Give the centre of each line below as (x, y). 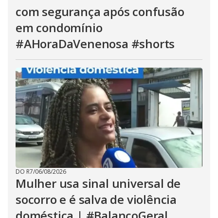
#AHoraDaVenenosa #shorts (95, 44)
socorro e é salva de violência (96, 199)
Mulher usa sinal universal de (98, 183)
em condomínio (59, 27)
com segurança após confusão (100, 11)
